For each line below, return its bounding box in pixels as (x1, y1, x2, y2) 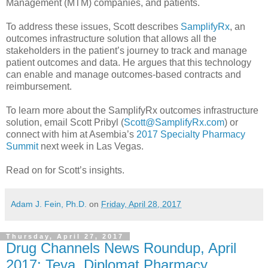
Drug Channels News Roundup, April (6, 239, 236, 256)
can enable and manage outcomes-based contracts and (6, 69, 241, 80)
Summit (6, 141, 38, 151)
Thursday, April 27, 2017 (6, 232, 124, 240)
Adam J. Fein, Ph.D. (11, 199, 87, 209)
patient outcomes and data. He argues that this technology (6, 57, 251, 68)
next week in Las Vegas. (38, 141, 144, 151)
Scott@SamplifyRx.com (124, 117, 224, 127)
